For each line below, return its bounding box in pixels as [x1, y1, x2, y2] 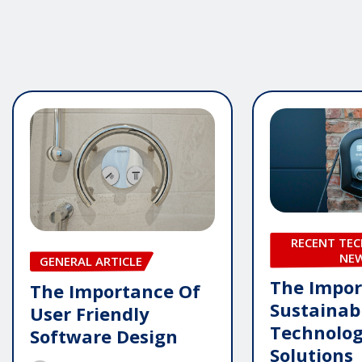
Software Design [30, 323, 178, 348]
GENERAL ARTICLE [40, 253, 142, 270]
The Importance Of [30, 278, 200, 303]
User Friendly [30, 301, 149, 326]
